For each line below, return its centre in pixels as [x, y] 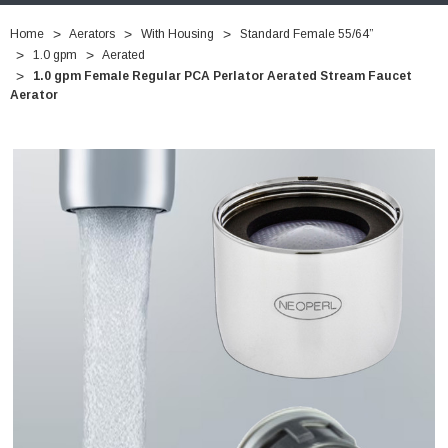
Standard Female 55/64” [306, 34]
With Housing [177, 34]
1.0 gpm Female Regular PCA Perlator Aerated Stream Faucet [222, 76]
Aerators [92, 34]
